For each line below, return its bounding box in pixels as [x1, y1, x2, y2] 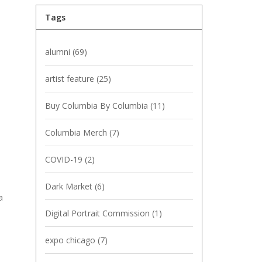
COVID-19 [45, 154, 85, 165]
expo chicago [45, 235, 98, 246]
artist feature [45, 73, 96, 84]
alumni [45, 46, 73, 57]
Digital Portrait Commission [45, 208, 152, 219]
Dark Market [45, 181, 95, 192]
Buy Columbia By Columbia [45, 100, 150, 111]
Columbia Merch [45, 127, 109, 138]
